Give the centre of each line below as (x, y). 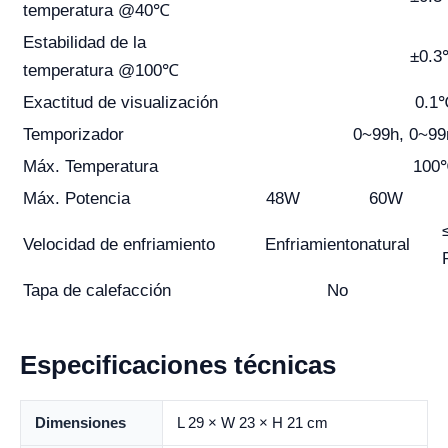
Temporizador (73, 135)
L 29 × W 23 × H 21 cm (252, 423)
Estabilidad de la (84, 43)
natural (384, 245)
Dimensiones (80, 423)
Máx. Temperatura (90, 167)
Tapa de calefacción (97, 291)
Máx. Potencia (76, 199)
